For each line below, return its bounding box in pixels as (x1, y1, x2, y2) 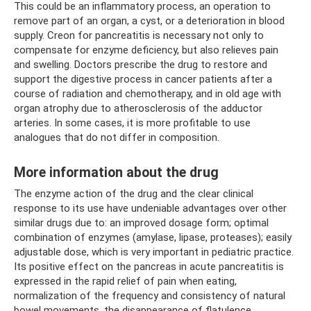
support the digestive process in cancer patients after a (14, 73, 272, 85)
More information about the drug (14, 165, 219, 181)
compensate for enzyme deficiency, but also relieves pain (14, 44, 278, 56)
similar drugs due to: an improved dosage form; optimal (14, 217, 269, 229)
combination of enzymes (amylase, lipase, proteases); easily (14, 231, 292, 244)
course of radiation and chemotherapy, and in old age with (14, 87, 281, 100)
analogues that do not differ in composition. (14, 131, 219, 144)
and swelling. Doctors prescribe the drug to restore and (14, 58, 267, 71)
